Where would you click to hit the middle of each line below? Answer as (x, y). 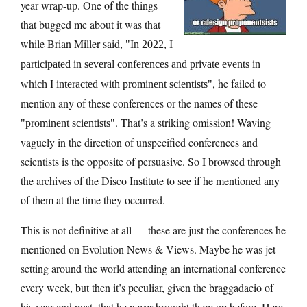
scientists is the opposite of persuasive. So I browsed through (151, 161)
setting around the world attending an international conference (153, 268)
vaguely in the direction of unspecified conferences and (139, 142)
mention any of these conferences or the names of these (139, 103)
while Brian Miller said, (73, 43)
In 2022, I (151, 44)
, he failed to (239, 83)
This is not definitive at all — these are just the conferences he (153, 230)
